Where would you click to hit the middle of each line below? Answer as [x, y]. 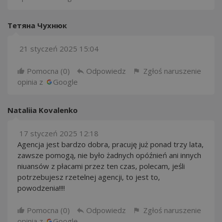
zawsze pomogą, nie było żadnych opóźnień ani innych [109, 155]
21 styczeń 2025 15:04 [59, 49]
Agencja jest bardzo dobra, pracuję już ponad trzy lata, [111, 144]
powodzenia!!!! [41, 188]
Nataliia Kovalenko [43, 110]
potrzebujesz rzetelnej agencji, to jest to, [89, 177]
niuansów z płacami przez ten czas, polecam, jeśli [101, 166]
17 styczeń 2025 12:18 [59, 133]
